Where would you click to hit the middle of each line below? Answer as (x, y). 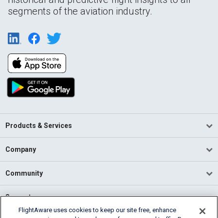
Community (24, 173)
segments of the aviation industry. (80, 11)
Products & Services (39, 126)
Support (18, 197)
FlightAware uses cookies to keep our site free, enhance (98, 210)
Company (21, 150)
